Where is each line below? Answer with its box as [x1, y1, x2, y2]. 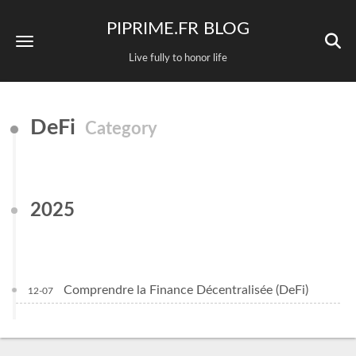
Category [85, 121, 157, 137]
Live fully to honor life [129, 53, 227, 64]
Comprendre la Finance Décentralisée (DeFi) [64, 284, 308, 296]
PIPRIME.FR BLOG [106, 20, 250, 37]
